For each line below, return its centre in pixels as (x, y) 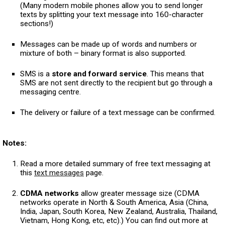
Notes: (15, 143)
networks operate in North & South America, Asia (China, (114, 202)
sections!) (37, 23)
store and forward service (99, 74)
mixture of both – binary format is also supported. (103, 53)
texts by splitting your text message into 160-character (112, 14)
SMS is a (36, 74)
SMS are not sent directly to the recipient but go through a (116, 83)
